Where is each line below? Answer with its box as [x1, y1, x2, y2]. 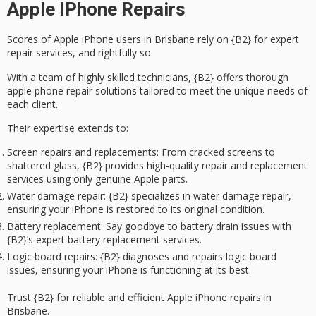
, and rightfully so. [73, 46, 153, 60]
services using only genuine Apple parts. [7, 172, 188, 186]
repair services [7, 46, 73, 60]
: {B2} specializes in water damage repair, [104, 189, 291, 203]
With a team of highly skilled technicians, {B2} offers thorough [7, 70, 288, 84]
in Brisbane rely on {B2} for [141, 32, 270, 47]
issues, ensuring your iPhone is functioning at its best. [7, 263, 251, 277]
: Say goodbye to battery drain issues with [101, 219, 291, 233]
